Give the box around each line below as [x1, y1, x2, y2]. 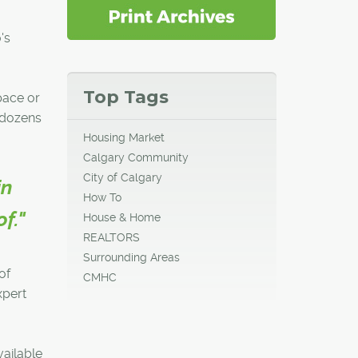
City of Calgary [82, 170, 162, 184]
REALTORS [82, 230, 140, 244]
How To [82, 190, 121, 204]
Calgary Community [82, 150, 189, 164]
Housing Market [82, 130, 165, 144]
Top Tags [82, 86, 169, 108]
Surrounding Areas [82, 250, 180, 264]
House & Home [82, 210, 161, 224]
